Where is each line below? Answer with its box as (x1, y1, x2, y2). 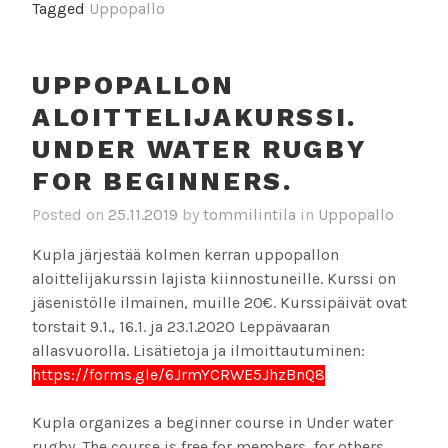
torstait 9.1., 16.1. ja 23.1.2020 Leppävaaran (32, 317, 330, 337)
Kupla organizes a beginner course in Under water (32, 413, 393, 433)
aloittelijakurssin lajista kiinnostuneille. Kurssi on (32, 269, 396, 289)
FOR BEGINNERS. (32, 165, 293, 196)
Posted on (32, 205, 108, 225)
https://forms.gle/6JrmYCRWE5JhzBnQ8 (32, 365, 325, 385)
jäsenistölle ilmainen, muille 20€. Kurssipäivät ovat (32, 293, 407, 313)
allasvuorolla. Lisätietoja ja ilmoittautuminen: (32, 341, 365, 361)
